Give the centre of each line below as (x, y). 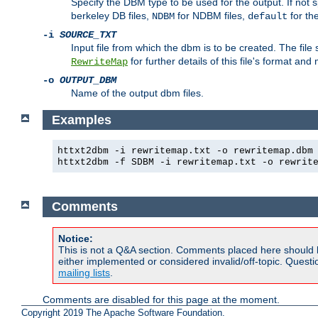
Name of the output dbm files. (137, 93)
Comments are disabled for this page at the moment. (161, 299)
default (268, 17)
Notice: (76, 238)
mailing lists (84, 272)
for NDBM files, (211, 16)
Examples (81, 120)
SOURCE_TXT (88, 35)
